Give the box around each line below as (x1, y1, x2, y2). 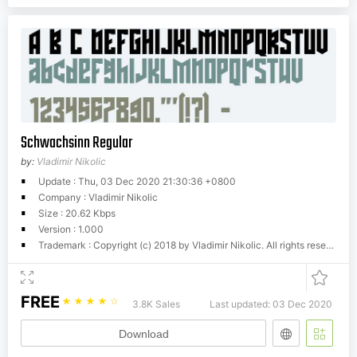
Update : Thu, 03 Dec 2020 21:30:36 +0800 (38, 175, 236, 188)
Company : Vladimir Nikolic (38, 191, 158, 204)
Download (118, 328, 169, 341)
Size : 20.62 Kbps (38, 207, 116, 220)
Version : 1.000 (38, 223, 104, 236)
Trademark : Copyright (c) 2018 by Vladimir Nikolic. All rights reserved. (38, 239, 326, 252)
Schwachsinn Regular (21, 131, 132, 156)
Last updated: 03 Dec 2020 (210, 298, 332, 311)
